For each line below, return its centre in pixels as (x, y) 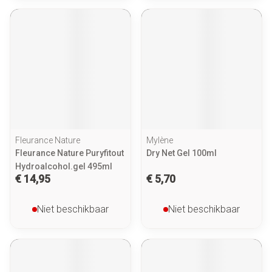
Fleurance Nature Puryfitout (70, 153)
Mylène (160, 140)
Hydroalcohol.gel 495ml (64, 166)
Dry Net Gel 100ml (182, 153)
